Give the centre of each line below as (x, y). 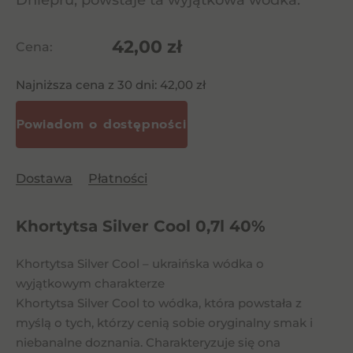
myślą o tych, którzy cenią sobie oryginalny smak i (164, 323)
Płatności (118, 178)
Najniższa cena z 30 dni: (88, 85)
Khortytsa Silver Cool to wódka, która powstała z (159, 303)
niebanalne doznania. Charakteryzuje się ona (148, 342)
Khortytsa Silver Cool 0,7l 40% (141, 226)
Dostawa (44, 178)
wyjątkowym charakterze (90, 283)
